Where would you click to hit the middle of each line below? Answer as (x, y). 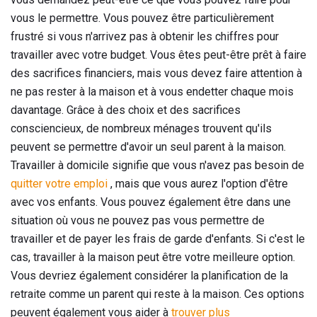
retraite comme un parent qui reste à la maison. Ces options (157, 294)
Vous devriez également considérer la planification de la (149, 275)
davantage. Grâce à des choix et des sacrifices (126, 110)
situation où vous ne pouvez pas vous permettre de (138, 220)
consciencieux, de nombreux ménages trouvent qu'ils (141, 128)
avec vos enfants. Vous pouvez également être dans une (151, 202)
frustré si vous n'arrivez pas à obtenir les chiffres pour (145, 36)
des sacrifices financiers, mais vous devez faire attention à (156, 73)
